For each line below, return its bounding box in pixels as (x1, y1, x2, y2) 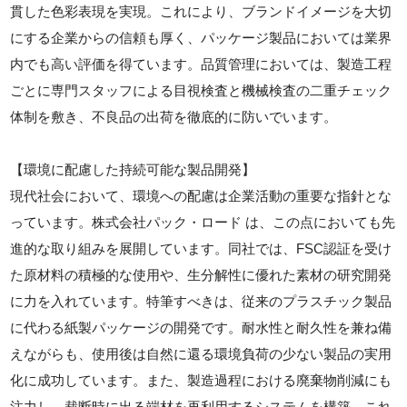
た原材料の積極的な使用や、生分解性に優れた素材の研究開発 (10, 266, 392, 283)
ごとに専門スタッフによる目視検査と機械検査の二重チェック (10, 82, 392, 98)
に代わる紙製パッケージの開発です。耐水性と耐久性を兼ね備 (10, 319, 392, 335)
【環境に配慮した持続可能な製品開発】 (10, 161, 256, 177)
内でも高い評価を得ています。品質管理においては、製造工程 (10, 55, 392, 72)
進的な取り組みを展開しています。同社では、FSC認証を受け (10, 240, 392, 256)
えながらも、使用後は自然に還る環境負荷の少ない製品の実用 (10, 345, 392, 362)
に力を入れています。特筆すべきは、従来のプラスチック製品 (10, 293, 392, 309)
